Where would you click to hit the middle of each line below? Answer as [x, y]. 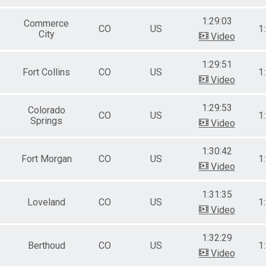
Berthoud [46, 245]
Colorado [46, 110]
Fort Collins [46, 72]
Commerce [46, 23]
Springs [46, 121]
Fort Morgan [46, 159]
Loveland [46, 202]
